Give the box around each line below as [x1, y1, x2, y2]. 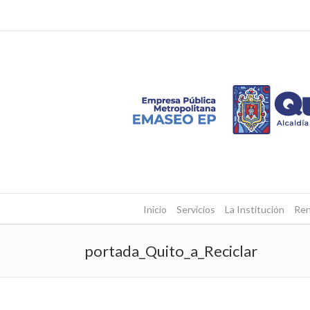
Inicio [143, 203, 167, 215]
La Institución [224, 203, 284, 215]
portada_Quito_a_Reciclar [84, 241, 257, 260]
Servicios [176, 203, 215, 215]
